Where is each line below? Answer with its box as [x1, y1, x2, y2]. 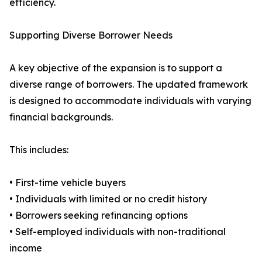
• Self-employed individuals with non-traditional [9, 226, 226, 238]
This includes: [9, 144, 68, 156]
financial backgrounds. [9, 111, 113, 123]
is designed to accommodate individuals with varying [9, 95, 251, 107]
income [9, 242, 42, 254]
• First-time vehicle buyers [9, 177, 126, 189]
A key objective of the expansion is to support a [9, 62, 222, 74]
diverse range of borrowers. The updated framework [9, 78, 248, 91]
